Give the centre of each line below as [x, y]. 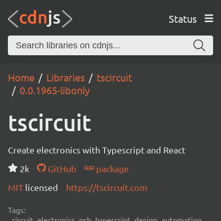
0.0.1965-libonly [55, 90]
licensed [42, 187]
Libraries [66, 77]
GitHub [61, 168]
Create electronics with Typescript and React [97, 150]
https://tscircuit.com [107, 187]
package [111, 168]
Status [183, 18]
